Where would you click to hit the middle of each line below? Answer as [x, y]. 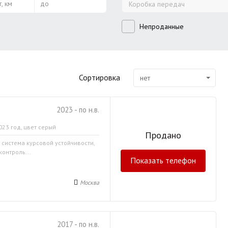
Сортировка [99, 77]
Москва [90, 182]
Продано [163, 135]
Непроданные [162, 26]
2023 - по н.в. [78, 110]
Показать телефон [163, 160]
